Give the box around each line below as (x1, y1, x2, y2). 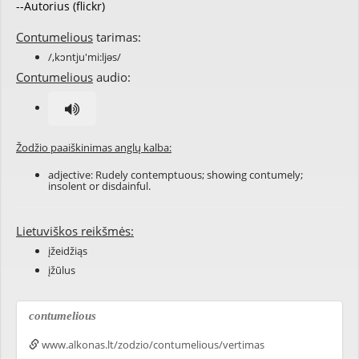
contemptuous (131, 167, 202, 182)
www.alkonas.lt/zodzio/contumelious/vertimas (39, 337, 264, 352)
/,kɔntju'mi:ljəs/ (48, 50, 121, 64)
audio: (93, 69, 131, 85)
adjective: (48, 167, 95, 182)
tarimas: (93, 29, 141, 45)
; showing (202, 167, 249, 182)
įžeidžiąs (48, 244, 87, 258)
